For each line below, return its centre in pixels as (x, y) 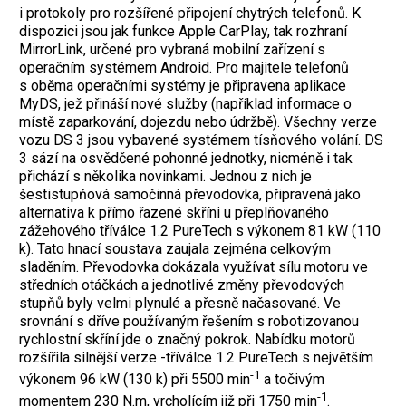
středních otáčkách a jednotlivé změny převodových (182, 285)
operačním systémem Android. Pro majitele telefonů (184, 67)
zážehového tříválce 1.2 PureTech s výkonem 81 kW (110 (200, 230)
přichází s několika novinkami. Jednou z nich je (165, 176)
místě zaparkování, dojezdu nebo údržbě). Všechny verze (198, 121)
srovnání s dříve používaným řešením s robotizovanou (189, 321)
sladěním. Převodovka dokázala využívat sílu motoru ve (193, 266)
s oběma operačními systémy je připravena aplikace (183, 85)
